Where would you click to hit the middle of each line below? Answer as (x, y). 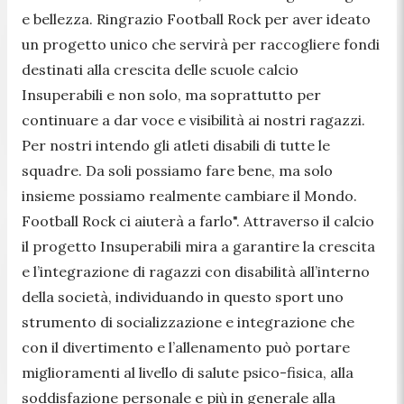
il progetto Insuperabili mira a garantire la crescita (198, 246)
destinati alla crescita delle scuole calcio (160, 69)
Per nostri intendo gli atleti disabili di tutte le (176, 145)
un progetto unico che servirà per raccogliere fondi (201, 44)
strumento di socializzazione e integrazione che (188, 321)
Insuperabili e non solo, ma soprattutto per (171, 94)
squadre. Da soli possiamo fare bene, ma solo (177, 170)
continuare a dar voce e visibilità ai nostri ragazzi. (193, 119)
